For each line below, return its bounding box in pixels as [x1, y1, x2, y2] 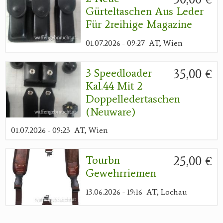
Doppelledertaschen [86, 92, 180, 106]
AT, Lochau [146, 187, 187, 197]
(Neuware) [86, 105, 135, 118]
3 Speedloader [86, 66, 152, 80]
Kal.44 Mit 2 [86, 79, 143, 93]
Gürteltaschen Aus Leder [86, 4, 204, 18]
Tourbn [86, 153, 120, 167]
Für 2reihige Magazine [86, 17, 192, 31]
